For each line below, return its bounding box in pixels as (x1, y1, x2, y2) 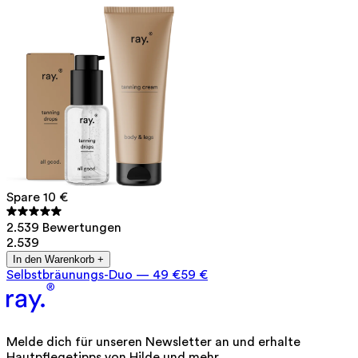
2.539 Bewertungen (6, 221, 121, 235)
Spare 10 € (6, 191, 68, 205)
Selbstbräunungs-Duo (6, 268, 133, 282)
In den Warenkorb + (13, 253, 104, 266)
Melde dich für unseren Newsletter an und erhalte (6, 336, 300, 349)
